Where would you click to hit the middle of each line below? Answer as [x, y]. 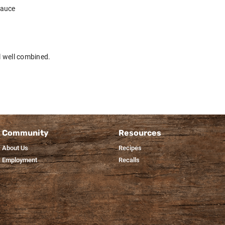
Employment [20, 160]
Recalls [129, 160]
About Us [15, 148]
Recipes [130, 148]
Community [25, 133]
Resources [140, 133]
